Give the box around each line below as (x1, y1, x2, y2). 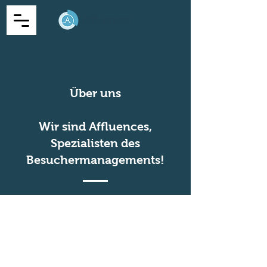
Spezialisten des (51, 136, 140, 150)
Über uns (70, 86, 121, 100)
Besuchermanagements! (26, 153, 164, 166)
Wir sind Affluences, (39, 120, 152, 133)
